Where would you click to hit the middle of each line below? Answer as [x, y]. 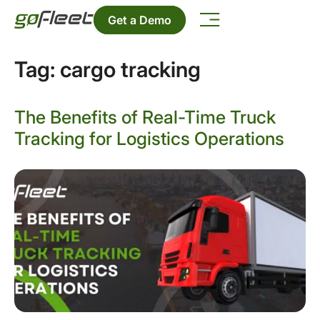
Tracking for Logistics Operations [149, 139]
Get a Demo [140, 20]
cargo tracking [130, 69]
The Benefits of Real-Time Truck [145, 117]
